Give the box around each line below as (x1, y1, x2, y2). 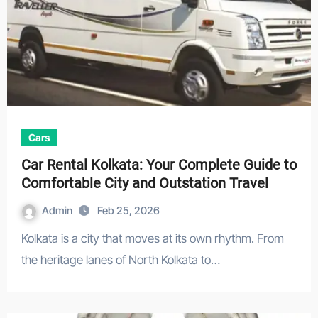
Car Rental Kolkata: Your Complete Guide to (21, 156, 297, 173)
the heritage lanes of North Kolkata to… (21, 253, 220, 267)
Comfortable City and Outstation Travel (21, 175, 268, 192)
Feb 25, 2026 (97, 204, 160, 217)
